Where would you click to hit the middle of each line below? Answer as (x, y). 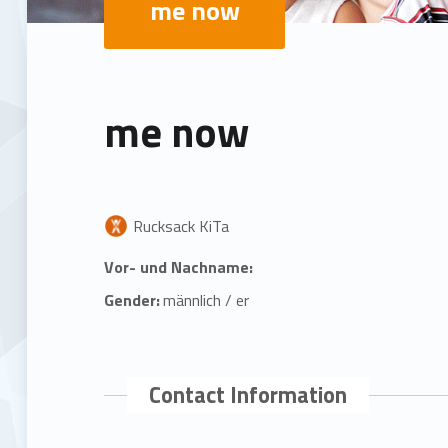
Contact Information (248, 394)
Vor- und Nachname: (179, 266)
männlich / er (206, 299)
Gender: (132, 299)
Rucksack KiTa (181, 225)
